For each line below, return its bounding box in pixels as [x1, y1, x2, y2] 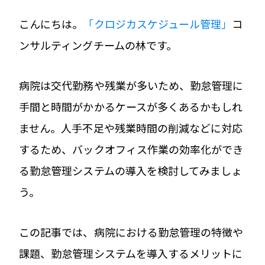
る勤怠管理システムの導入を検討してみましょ [19, 162, 243, 178]
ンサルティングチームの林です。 [19, 37, 177, 53]
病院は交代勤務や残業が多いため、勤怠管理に [19, 77, 244, 93]
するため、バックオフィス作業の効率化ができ [19, 141, 244, 157]
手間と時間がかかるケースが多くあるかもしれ [19, 98, 243, 114]
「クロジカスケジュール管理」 [83, 15, 232, 31]
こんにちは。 [19, 15, 83, 31]
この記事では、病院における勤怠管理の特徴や [19, 224, 244, 240]
